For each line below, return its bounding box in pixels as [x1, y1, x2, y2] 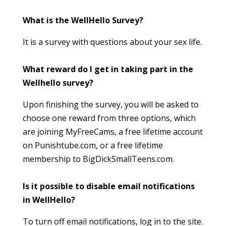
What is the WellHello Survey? [23, 15, 143, 26]
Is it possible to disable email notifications [23, 181, 195, 192]
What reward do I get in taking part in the [23, 64, 193, 75]
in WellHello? [23, 194, 75, 206]
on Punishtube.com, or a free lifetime [23, 140, 163, 151]
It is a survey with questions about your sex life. [23, 36, 202, 48]
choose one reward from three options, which [23, 112, 196, 124]
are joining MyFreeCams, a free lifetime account [23, 126, 203, 138]
